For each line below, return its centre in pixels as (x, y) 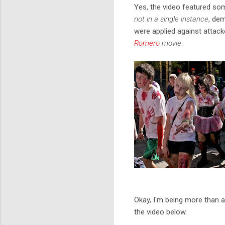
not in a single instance (171, 19)
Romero (147, 43)
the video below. (160, 212)
